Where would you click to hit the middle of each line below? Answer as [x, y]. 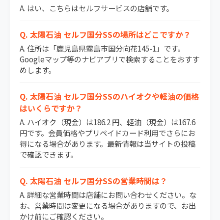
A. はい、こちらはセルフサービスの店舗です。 [96, 8]
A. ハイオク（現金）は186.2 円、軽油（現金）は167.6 [108, 122]
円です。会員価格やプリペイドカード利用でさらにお [108, 133]
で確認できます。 [49, 154]
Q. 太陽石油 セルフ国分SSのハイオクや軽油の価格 [109, 96]
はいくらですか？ [51, 108]
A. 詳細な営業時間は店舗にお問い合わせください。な [108, 195]
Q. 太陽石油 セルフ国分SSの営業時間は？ [94, 181]
